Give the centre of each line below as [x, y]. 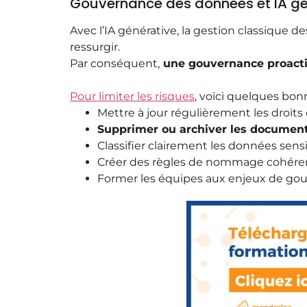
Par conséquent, [115, 64]
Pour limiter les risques [132, 97]
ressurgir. [95, 47]
